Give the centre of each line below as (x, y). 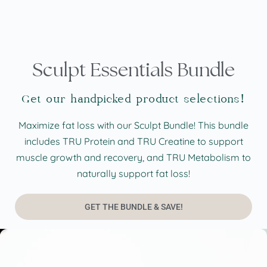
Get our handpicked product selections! (133, 99)
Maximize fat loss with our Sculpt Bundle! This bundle (133, 125)
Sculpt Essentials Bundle (133, 70)
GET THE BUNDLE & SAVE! (133, 207)
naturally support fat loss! (133, 173)
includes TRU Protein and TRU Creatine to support (133, 141)
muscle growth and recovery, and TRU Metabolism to (133, 157)
